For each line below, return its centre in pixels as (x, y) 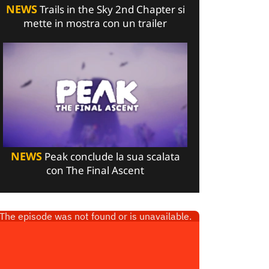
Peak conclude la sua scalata (111, 156)
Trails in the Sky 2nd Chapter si (111, 10)
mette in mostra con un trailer (95, 23)
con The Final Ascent (95, 170)
